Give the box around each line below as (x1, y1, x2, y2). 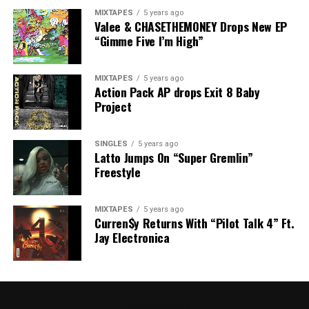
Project (94, 97, 132, 115)
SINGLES (94, 139, 128, 148)
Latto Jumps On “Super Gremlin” (94, 148, 253, 166)
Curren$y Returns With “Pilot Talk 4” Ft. (94, 213, 295, 232)
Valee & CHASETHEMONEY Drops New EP (94, 17, 287, 35)
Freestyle (94, 162, 141, 181)
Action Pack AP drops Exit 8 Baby (94, 82, 260, 101)
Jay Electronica (94, 228, 170, 246)
